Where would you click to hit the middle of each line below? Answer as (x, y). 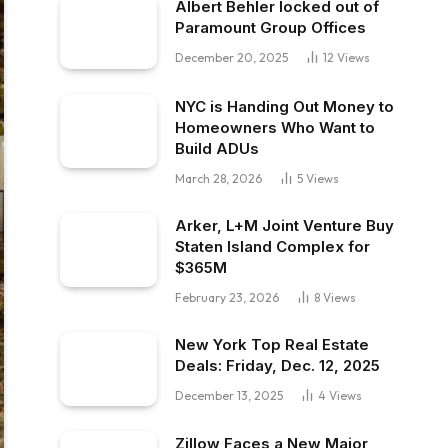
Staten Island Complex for (272, 246)
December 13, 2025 (229, 395)
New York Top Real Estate (272, 344)
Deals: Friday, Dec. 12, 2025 (277, 365)
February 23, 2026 (227, 297)
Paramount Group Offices (270, 27)
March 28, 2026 (218, 178)
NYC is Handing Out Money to (284, 106)
